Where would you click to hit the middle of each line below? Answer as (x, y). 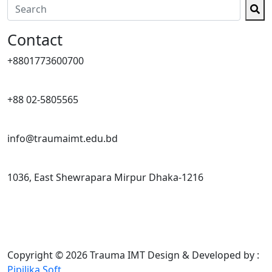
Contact (35, 39)
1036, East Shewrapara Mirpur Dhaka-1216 (105, 177)
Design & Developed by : (203, 255)
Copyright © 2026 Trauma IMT (76, 255)
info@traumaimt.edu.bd (63, 138)
